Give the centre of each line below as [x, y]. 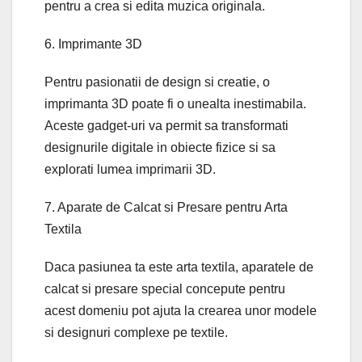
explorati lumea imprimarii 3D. [130, 170]
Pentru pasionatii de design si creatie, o [157, 82]
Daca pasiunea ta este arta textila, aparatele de [179, 267]
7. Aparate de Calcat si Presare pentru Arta [166, 208]
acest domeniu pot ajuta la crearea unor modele [181, 311]
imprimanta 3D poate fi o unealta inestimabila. [175, 104]
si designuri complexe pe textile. [136, 333]
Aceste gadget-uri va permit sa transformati [166, 126]
